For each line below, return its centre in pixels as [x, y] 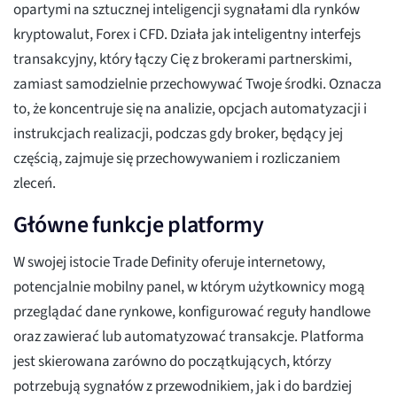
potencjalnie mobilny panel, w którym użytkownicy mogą [189, 288]
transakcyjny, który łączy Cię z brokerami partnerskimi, [183, 60]
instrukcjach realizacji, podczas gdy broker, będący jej [178, 134]
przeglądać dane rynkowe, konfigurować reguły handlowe [192, 312]
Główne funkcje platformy [139, 225]
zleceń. [35, 184]
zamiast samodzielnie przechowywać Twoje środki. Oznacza [198, 85]
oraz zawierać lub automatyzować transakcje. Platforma [189, 337]
